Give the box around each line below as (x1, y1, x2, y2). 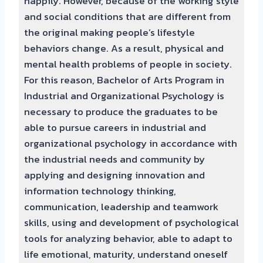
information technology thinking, (23, 183, 176, 198)
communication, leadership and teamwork (23, 199, 218, 214)
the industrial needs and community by (23, 151, 205, 167)
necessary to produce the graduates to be (23, 104, 218, 119)
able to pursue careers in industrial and (23, 120, 206, 135)
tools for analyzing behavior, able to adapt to (23, 231, 232, 246)
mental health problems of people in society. (23, 56, 232, 72)
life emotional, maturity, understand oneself (23, 247, 228, 262)
